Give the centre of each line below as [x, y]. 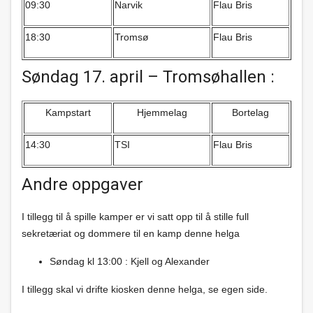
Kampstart [68, 112]
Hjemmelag [162, 112]
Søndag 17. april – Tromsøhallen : [148, 77]
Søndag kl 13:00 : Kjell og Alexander [130, 261]
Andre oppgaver [82, 184]
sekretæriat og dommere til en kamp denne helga [131, 233]
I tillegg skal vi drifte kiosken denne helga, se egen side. [145, 289]
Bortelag [250, 112]
